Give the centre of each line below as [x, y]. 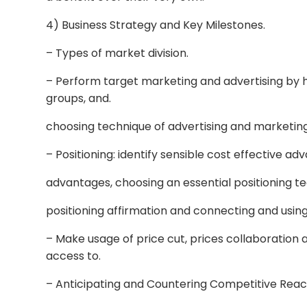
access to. [74, 256]
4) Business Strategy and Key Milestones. [156, 25]
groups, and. [79, 98]
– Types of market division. [118, 53]
